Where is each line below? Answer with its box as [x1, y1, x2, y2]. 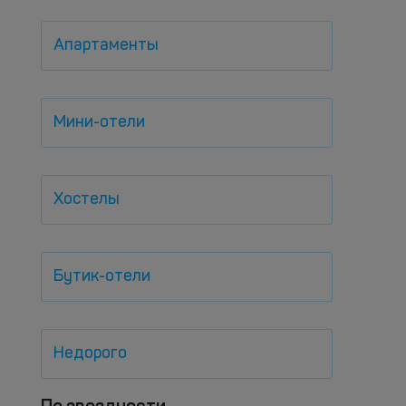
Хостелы [53, 191, 120, 208]
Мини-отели [53, 114, 145, 130]
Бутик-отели [53, 268, 150, 285]
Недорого [53, 345, 127, 362]
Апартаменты [53, 37, 159, 53]
